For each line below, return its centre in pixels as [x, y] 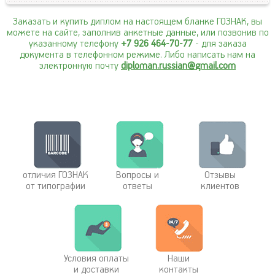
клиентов [220, 186]
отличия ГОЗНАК [55, 175]
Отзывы [220, 175]
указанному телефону [75, 44]
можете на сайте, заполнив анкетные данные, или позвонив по [137, 33]
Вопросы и [137, 175]
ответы [137, 186]
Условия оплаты [96, 258]
